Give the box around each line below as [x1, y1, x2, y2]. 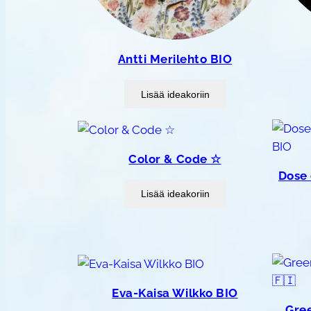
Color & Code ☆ [128, 151, 221, 166]
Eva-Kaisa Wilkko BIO [112, 285, 238, 300]
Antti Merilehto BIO [117, 52, 233, 67]
